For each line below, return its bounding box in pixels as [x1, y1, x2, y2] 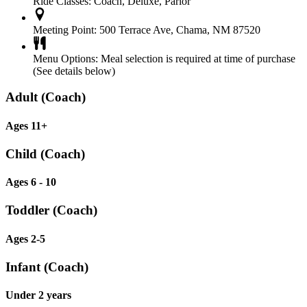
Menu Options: [33, 52, 98, 64]
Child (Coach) [5, 146, 85, 161]
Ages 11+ [5, 119, 47, 132]
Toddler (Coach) [5, 203, 97, 218]
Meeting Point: [33, 23, 97, 36]
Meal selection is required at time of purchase [98, 52, 295, 64]
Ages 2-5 [5, 232, 45, 245]
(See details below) [33, 64, 115, 77]
